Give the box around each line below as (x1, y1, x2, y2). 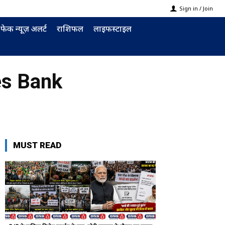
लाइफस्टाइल (93, 23, 132, 34)
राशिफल (57, 23, 83, 34)
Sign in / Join (179, 5, 213, 12)
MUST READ (13, 140, 61, 150)
